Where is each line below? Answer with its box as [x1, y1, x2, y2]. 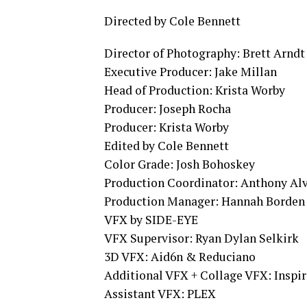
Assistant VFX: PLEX [104, 286, 216, 302]
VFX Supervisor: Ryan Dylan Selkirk [104, 230, 299, 247]
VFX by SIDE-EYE [104, 212, 198, 228]
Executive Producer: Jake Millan [104, 64, 277, 80]
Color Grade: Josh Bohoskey [104, 156, 255, 173]
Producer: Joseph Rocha [104, 101, 231, 117]
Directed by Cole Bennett [104, 13, 241, 29]
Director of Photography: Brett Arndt [104, 45, 305, 62]
